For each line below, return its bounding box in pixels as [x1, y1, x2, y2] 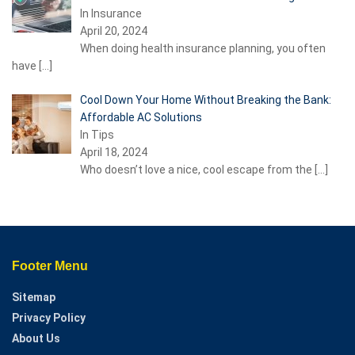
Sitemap [12, 290, 55, 303]
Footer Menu [12, 258, 88, 273]
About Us [12, 331, 60, 345]
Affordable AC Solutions [79, 110, 202, 124]
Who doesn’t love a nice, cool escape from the [79, 162, 315, 176]
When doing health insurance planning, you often [79, 41, 326, 55]
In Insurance [79, 6, 142, 20]
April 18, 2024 [79, 145, 147, 158]
